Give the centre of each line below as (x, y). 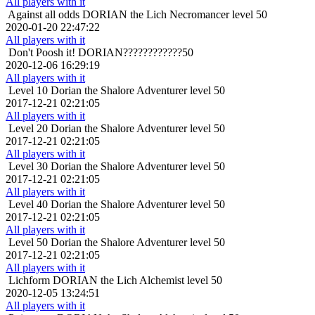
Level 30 (28, 167)
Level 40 (28, 205)
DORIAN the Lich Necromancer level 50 (175, 15)
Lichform (29, 281)
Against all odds (44, 15)
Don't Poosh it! (42, 53)
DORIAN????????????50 (136, 53)
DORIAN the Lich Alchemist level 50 (137, 281)
